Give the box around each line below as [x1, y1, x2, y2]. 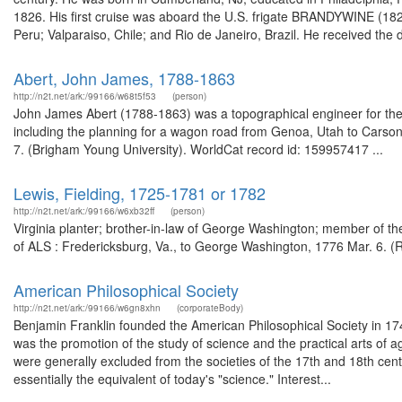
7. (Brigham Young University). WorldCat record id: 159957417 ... [13, 140, 383, 158]
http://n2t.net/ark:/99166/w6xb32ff [13, 205, 154, 217]
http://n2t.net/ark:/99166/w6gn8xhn [13, 301, 161, 314]
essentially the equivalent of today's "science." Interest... [13, 370, 331, 388]
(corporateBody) [177, 301, 243, 314]
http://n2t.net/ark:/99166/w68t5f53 [13, 90, 156, 102]
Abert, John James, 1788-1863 [13, 66, 235, 90]
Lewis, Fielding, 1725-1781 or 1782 [13, 181, 266, 205]
